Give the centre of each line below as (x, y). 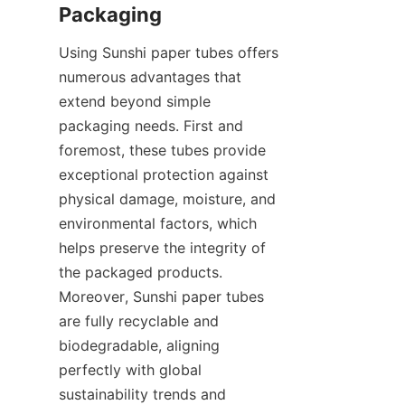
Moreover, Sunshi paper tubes (161, 296)
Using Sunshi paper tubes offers (169, 52)
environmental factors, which (158, 223)
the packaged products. (141, 272)
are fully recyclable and (139, 320)
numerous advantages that (150, 76)
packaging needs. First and (151, 125)
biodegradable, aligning (139, 345)
